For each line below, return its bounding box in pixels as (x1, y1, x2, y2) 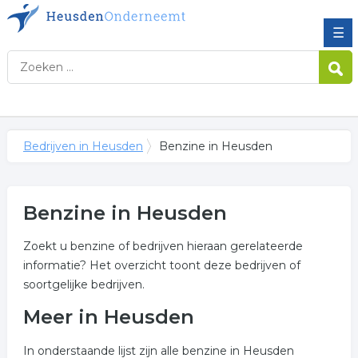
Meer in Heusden (22, 305, 194, 328)
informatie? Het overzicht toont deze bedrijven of (22, 258, 300, 272)
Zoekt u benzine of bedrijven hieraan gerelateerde (22, 239, 303, 253)
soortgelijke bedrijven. (22, 277, 145, 292)
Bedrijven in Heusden (22, 139, 143, 153)
